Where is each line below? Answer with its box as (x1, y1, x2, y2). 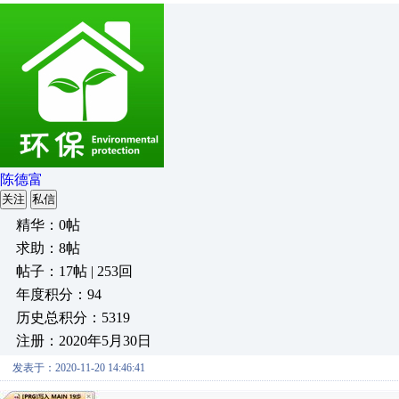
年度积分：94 (16, 287, 102, 302)
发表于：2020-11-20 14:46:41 (12, 362, 145, 374)
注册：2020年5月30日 (16, 333, 151, 348)
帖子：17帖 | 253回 (16, 264, 133, 279)
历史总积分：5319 (16, 310, 130, 325)
